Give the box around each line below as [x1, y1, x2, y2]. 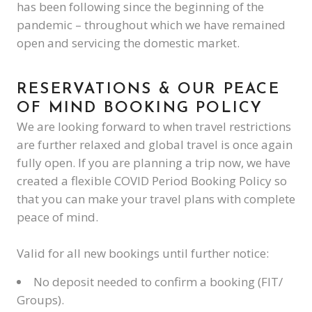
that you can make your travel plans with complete [17, 191, 295, 207]
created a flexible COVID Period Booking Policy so [17, 173, 287, 189]
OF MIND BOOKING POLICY [17, 100, 263, 116]
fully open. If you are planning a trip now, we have [17, 155, 290, 171]
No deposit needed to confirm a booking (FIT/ [33, 274, 283, 290]
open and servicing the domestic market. [17, 35, 240, 51]
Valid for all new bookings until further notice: [17, 245, 269, 261]
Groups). [17, 292, 67, 308]
